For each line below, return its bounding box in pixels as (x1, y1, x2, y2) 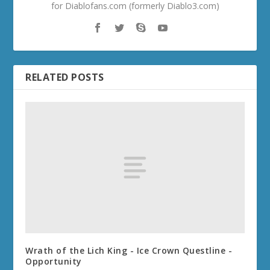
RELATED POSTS (25, 71, 104, 84)
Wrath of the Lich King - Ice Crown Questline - (25, 245, 233, 257)
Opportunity (25, 256, 82, 268)
